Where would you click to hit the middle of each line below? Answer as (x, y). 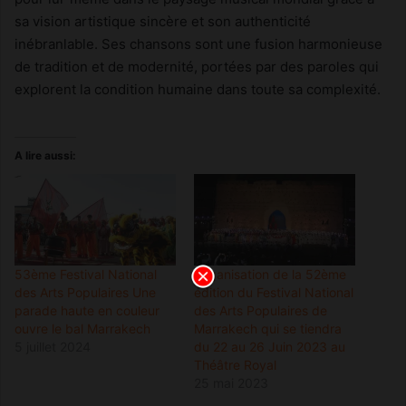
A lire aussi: (45, 155)
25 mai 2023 (231, 383)
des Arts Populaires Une (85, 293)
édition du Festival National (274, 293)
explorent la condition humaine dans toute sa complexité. (198, 89)
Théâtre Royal (235, 365)
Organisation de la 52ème (270, 275)
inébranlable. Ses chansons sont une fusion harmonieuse (198, 43)
